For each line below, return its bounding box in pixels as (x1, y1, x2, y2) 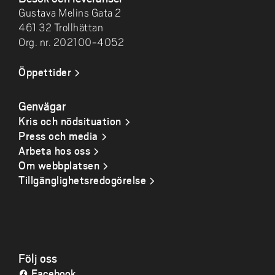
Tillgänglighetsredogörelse (18, 172, 146, 187)
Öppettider (18, 64, 71, 79)
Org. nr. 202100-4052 (18, 36, 124, 48)
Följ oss (18, 250, 57, 266)
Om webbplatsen (18, 158, 99, 172)
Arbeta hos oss (18, 143, 90, 158)
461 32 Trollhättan (18, 21, 103, 34)
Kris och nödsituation (18, 114, 122, 128)
